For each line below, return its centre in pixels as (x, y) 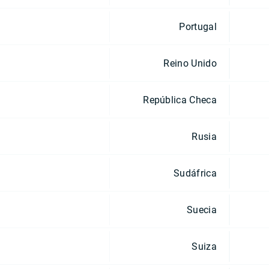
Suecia (202, 210)
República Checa (180, 100)
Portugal (198, 26)
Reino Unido (190, 63)
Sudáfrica (195, 173)
